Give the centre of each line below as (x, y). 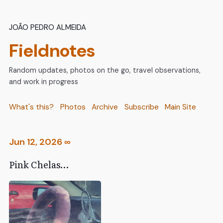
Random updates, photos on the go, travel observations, (105, 70)
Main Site (181, 107)
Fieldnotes (52, 51)
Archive (105, 107)
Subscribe (141, 107)
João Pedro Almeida (48, 26)
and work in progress (44, 82)
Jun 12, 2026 (36, 142)
